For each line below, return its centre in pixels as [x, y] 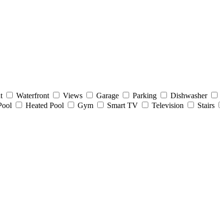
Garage [108, 95]
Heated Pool [45, 105]
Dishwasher [189, 95]
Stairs [206, 105]
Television [168, 105]
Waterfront [33, 95]
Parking [145, 95]
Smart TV [123, 105]
